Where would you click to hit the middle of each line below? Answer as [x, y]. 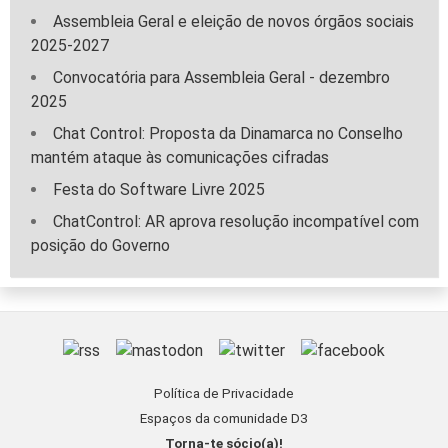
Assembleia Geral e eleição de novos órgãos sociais [233, 22]
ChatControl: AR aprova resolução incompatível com [236, 222]
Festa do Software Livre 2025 [159, 190]
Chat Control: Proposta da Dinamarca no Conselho [228, 134]
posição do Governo [100, 246]
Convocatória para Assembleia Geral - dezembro [221, 78]
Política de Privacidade [224, 394]
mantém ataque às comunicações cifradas [180, 158]
